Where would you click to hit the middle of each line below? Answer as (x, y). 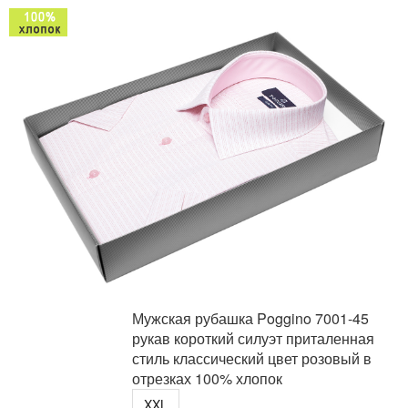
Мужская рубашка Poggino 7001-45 (250, 319)
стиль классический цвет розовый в (252, 359)
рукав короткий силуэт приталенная (253, 339)
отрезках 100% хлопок (207, 379)
